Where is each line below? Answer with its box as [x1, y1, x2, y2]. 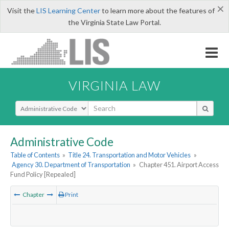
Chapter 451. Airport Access [139, 161, 219, 169]
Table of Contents [10, 151, 60, 159]
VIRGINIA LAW [68, 77, 161, 93]
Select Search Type [15, 100, 77, 110]
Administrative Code [10, 134, 113, 149]
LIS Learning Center [36, 6, 100, 15]
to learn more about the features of [100, 6, 215, 15]
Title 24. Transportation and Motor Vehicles [68, 151, 191, 159]
